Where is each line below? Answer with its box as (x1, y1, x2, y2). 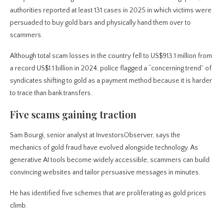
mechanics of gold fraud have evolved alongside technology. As (10, 143, 198, 152)
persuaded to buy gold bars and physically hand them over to (10, 18, 191, 27)
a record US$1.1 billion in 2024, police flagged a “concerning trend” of (10, 64, 212, 72)
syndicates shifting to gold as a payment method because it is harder (10, 76, 212, 85)
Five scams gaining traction (10, 107, 136, 121)
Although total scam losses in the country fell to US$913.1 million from (10, 52, 212, 60)
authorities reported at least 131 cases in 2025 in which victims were (10, 6, 212, 14)
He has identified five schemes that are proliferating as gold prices (10, 189, 206, 197)
